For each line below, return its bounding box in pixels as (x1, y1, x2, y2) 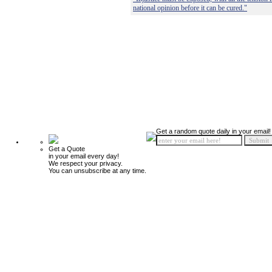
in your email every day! (49, 152, 119, 160)
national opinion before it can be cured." (133, 4, 247, 12)
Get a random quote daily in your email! (156, 127, 271, 135)
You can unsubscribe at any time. (49, 167, 146, 174)
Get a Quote (49, 145, 85, 152)
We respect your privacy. (49, 160, 123, 167)
